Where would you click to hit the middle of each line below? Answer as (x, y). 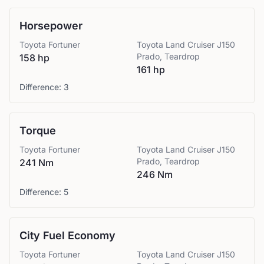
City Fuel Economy (67, 235)
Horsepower (51, 26)
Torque (38, 131)
